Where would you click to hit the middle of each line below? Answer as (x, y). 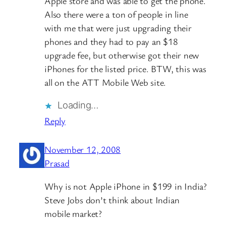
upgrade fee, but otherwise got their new (122, 55)
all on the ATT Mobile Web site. (105, 82)
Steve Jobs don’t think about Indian (112, 200)
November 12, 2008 (83, 150)
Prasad (57, 163)
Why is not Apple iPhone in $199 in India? (126, 186)
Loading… (78, 105)
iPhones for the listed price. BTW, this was (125, 68)
